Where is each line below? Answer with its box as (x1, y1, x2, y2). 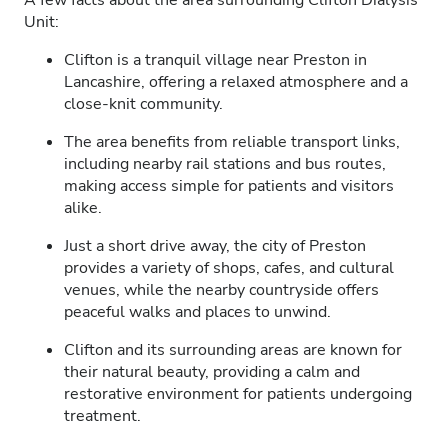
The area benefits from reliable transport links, (64, 131, 400, 153)
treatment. (64, 405, 141, 427)
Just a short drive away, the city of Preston (64, 235, 366, 257)
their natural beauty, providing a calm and (64, 361, 360, 383)
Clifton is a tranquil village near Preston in (64, 49, 367, 71)
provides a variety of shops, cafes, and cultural (64, 257, 394, 279)
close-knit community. (64, 93, 223, 115)
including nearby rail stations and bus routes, (64, 153, 386, 175)
